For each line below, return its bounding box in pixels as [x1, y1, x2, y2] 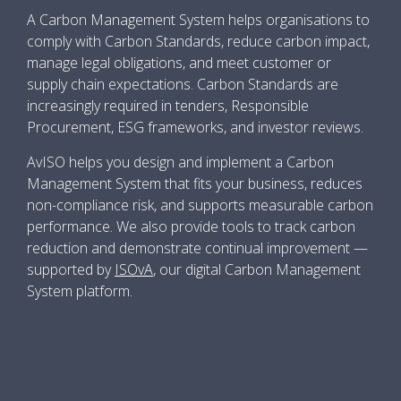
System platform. [27, 281, 132, 301]
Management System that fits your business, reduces [27, 174, 363, 193]
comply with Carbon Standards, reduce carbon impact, [27, 31, 370, 51]
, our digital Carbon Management [153, 260, 361, 279]
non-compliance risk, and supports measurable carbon [27, 195, 373, 215]
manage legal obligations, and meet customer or [27, 53, 331, 73]
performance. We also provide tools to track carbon [27, 217, 355, 236]
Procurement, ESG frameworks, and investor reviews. [27, 117, 363, 137]
